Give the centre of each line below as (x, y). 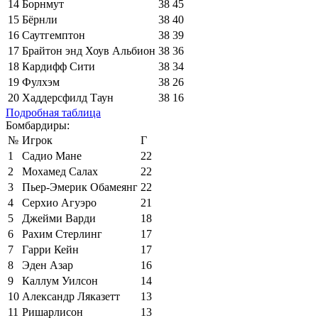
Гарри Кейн (50, 249)
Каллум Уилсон (60, 280)
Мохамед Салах (60, 171)
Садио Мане (52, 155)
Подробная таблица (53, 112)
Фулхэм (41, 82)
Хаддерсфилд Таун (68, 97)
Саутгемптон (54, 35)
